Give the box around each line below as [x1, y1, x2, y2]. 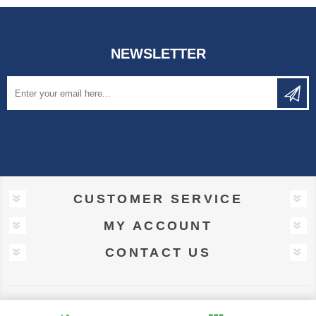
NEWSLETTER [110, 46, 206, 62]
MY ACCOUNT [104, 219, 212, 233]
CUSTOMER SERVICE [73, 192, 243, 207]
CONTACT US [105, 245, 211, 260]
